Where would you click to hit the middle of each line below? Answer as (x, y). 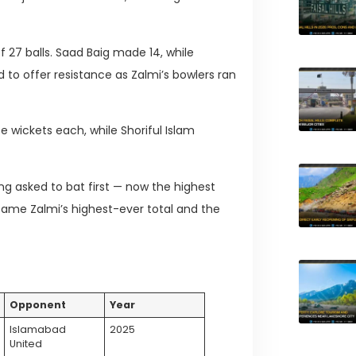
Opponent (38, 304)
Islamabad (38, 329)
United (26, 343)
